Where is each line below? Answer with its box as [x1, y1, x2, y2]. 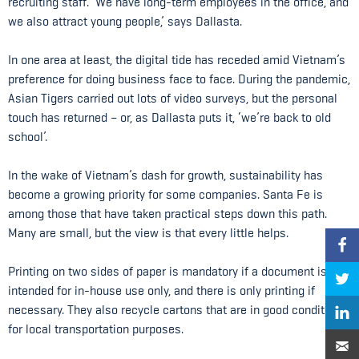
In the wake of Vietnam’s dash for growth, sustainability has [8, 167, 323, 183]
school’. [8, 129, 47, 144]
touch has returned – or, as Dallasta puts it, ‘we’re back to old [8, 110, 331, 125]
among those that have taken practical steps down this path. [8, 206, 327, 221]
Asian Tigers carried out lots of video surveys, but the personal [8, 91, 337, 106]
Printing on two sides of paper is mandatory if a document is [8, 264, 327, 279]
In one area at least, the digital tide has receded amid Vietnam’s [8, 52, 345, 67]
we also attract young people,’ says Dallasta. [8, 14, 242, 29]
